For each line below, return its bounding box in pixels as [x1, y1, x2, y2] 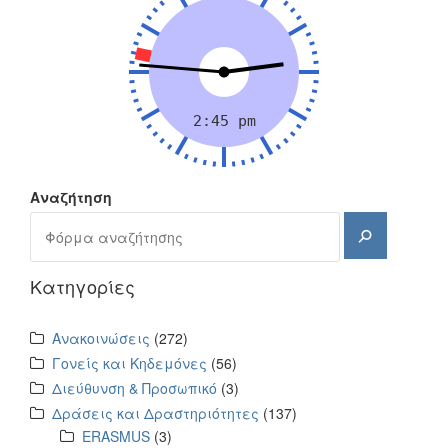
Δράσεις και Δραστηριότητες [52, 402, 259, 423]
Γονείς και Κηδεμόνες [52, 352, 207, 373]
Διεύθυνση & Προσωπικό [52, 377, 217, 398]
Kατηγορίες [30, 272, 135, 299]
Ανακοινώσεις [52, 327, 150, 348]
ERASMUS [82, 425, 150, 446]
